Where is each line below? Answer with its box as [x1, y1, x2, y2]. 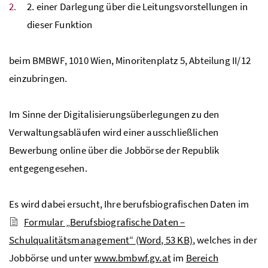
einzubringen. [9, 71, 68, 85]
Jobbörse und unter [9, 251, 95, 264]
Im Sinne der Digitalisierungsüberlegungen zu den [9, 107, 220, 121]
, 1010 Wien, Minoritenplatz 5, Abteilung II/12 [64, 53, 251, 67]
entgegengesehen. [9, 161, 87, 175]
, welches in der [192, 233, 257, 246]
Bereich [185, 251, 218, 264]
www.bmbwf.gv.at [94, 251, 171, 264]
